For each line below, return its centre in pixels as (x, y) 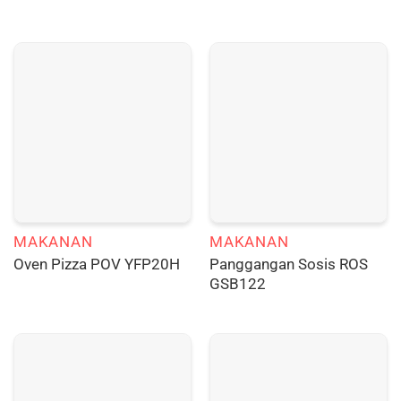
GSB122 (237, 283)
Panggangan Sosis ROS (288, 264)
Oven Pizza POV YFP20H (96, 264)
